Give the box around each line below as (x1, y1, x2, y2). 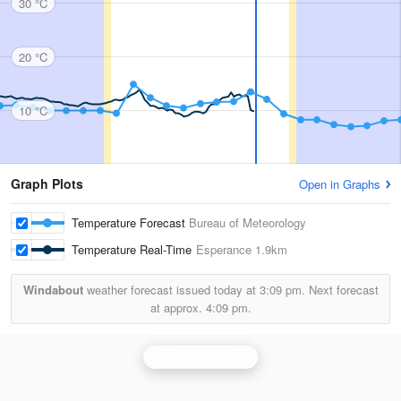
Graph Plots (11, 175, 83, 192)
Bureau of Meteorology (189, 214, 306, 231)
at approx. (149, 299, 206, 316)
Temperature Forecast (72, 214, 189, 231)
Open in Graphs (299, 175, 380, 192)
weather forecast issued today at (82, 281, 260, 298)
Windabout (22, 281, 83, 298)
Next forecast (304, 281, 379, 298)
